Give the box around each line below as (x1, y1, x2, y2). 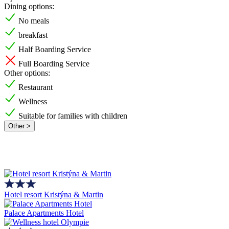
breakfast (18, 30, 48, 39)
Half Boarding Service (18, 44, 91, 54)
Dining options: (4, 2, 54, 11)
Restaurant (18, 82, 53, 91)
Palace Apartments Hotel (4, 209, 84, 218)
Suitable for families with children (18, 111, 127, 120)
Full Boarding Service (18, 59, 89, 68)
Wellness (18, 97, 47, 106)
